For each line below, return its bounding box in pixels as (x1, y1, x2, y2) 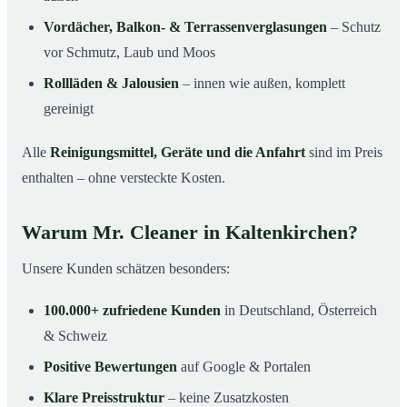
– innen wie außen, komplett (179, 75, 345, 92)
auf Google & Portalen (177, 359, 311, 375)
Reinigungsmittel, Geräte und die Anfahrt (50, 144, 305, 161)
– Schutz (327, 19, 381, 35)
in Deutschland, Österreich (221, 303, 377, 319)
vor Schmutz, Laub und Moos (44, 45, 215, 61)
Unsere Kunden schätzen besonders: (22, 261, 230, 277)
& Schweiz (44, 328, 107, 344)
